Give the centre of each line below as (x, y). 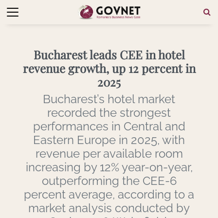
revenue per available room (109, 153)
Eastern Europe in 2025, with (109, 140)
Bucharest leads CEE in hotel (109, 54)
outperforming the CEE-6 (109, 181)
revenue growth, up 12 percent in (109, 68)
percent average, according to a (109, 194)
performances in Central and (109, 126)
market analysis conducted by (109, 208)
